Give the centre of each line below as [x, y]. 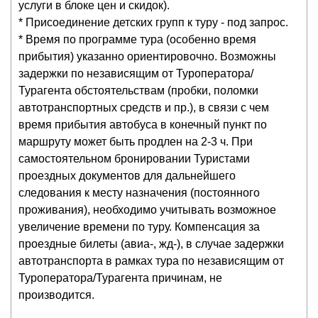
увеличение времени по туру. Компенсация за [139, 226]
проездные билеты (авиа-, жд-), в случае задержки [151, 243]
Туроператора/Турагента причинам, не [120, 278]
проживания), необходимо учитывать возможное [147, 209]
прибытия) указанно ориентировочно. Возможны [147, 56]
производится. [56, 295]
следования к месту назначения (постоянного [139, 192]
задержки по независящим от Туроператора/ [136, 73]
